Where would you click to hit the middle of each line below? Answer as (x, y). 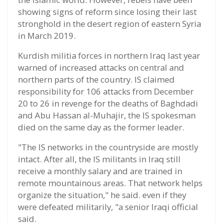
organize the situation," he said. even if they (102, 195)
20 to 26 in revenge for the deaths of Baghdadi (108, 104)
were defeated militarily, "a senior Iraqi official (108, 207)
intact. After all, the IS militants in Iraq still (99, 159)
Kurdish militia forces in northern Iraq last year (109, 56)
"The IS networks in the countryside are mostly (108, 147)
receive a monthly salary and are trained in (100, 171)
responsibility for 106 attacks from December (106, 92)
